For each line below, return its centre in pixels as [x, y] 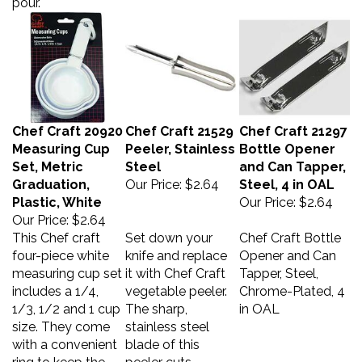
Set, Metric [48, 159]
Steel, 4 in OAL [287, 177]
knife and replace [176, 248]
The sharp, [156, 301]
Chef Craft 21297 [293, 123]
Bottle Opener [287, 141]
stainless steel [167, 319]
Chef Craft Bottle [290, 230]
